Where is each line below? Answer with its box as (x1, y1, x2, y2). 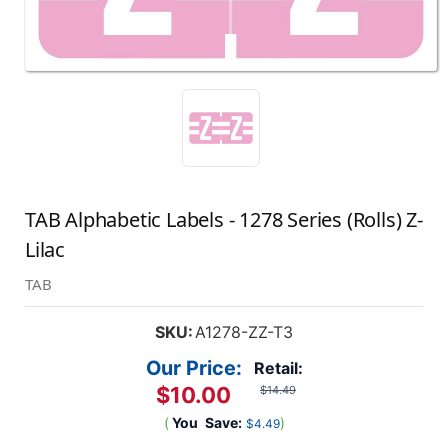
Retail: (253, 357, 303, 378)
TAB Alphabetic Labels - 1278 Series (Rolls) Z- (25, 205, 423, 233)
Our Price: (145, 355, 242, 380)
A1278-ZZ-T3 (194, 321, 293, 342)
